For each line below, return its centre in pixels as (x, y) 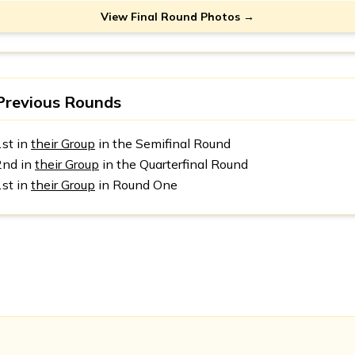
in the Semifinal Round (163, 144)
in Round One (136, 185)
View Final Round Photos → (177, 17)
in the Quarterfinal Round (174, 164)
